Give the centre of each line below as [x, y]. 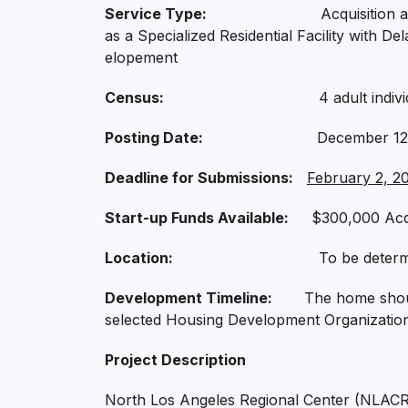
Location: [139, 258]
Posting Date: [154, 138]
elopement [141, 57]
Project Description [175, 360]
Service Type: [156, 14]
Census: [134, 97]
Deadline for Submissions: [199, 178]
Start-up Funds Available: [197, 218]
